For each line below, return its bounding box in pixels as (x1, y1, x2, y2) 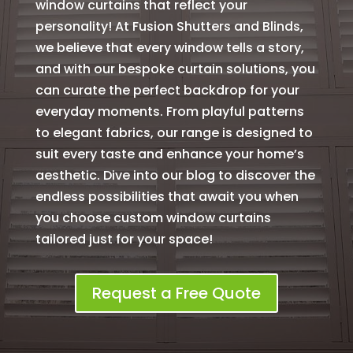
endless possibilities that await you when (35, 188, 299, 206)
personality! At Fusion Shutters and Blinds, (35, 17, 303, 35)
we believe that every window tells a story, (35, 39, 304, 57)
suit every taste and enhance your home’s (35, 145, 304, 163)
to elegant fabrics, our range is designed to (35, 124, 313, 142)
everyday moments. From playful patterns (35, 102, 304, 121)
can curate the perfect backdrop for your (35, 81, 299, 99)
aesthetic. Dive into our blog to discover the (35, 166, 315, 184)
